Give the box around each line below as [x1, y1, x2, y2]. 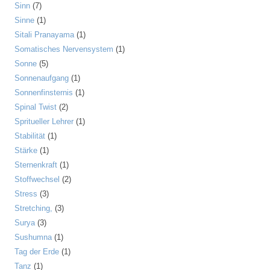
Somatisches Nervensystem [14, 45, 113, 54]
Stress [14, 189, 37, 198]
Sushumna [14, 233, 52, 242]
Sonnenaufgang [14, 74, 69, 83]
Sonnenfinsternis [14, 88, 73, 97]
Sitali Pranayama [14, 30, 74, 39]
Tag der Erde [14, 247, 59, 256]
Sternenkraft [14, 160, 57, 169]
